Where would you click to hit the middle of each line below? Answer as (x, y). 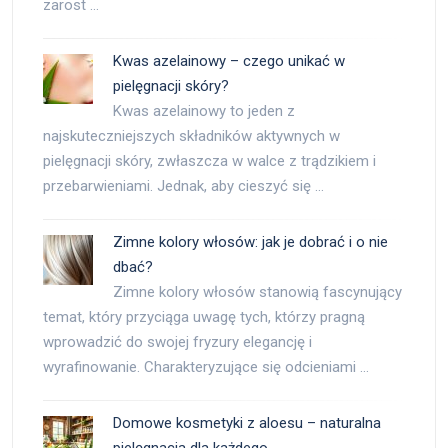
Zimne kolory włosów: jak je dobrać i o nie (250, 241)
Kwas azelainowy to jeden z (204, 110)
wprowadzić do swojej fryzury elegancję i (177, 341)
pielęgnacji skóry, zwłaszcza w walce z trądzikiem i (209, 160)
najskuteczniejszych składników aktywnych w (191, 135)
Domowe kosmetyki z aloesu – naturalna (247, 422)
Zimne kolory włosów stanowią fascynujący (257, 291)
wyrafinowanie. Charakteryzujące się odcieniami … (206, 366)
